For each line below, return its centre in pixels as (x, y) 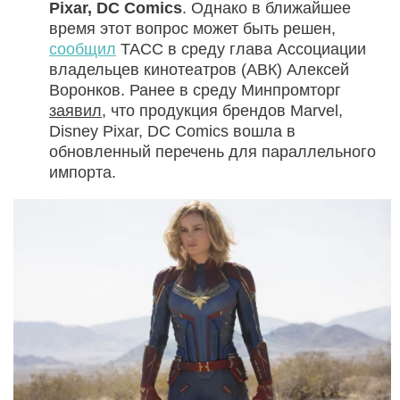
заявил (75, 110)
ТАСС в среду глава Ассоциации (241, 49)
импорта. (83, 172)
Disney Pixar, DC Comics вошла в (172, 131)
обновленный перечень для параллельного (212, 151)
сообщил (83, 49)
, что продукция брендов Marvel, (222, 110)
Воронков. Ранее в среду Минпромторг (195, 90)
